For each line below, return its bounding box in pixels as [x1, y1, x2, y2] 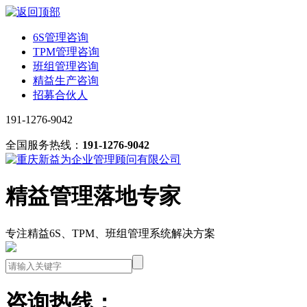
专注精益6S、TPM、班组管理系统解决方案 [5, 227, 215, 239]
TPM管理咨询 [33, 46, 99, 58]
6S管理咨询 [33, 32, 88, 43]
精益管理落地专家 [5, 184, 181, 209]
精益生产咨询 [33, 75, 99, 86]
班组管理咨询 [33, 60, 99, 72]
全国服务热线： [5, 139, 82, 151]
